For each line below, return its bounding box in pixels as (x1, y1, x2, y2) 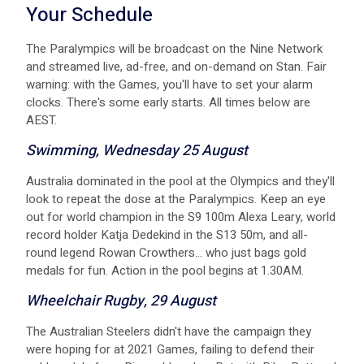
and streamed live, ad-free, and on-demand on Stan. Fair (26, 57, 327, 76)
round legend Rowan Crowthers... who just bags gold (26, 243, 306, 262)
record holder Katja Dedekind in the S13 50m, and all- (26, 225, 308, 244)
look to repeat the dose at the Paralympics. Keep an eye (26, 189, 326, 208)
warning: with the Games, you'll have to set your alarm (26, 75, 313, 93)
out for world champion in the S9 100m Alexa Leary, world (26, 207, 336, 226)
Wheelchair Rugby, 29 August (26, 289, 216, 312)
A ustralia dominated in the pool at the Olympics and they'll (26, 171, 335, 190)
